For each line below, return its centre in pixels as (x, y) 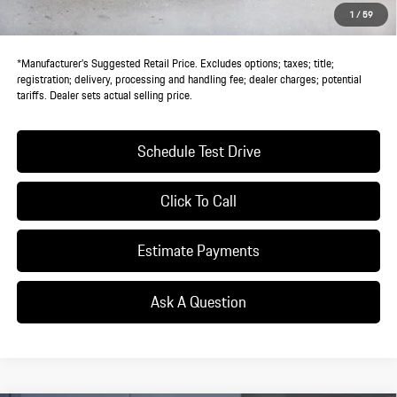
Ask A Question (198, 302)
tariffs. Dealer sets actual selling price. (104, 96)
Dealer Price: (45, 27)
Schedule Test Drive (198, 152)
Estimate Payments (198, 251)
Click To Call (198, 201)
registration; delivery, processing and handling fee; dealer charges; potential (189, 80)
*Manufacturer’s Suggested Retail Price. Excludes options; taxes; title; (175, 64)
